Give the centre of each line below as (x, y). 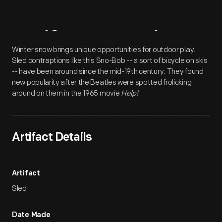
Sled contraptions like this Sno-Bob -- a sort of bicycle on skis (110, 61)
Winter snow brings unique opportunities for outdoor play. (104, 50)
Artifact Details (52, 138)
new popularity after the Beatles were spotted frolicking (102, 83)
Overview (141, 42)
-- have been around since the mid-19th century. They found (108, 72)
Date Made (31, 215)
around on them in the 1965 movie (67, 93)
